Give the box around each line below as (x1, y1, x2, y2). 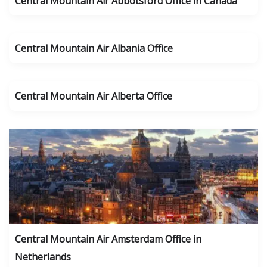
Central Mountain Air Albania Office (15, 42, 173, 55)
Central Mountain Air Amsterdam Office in (15, 232, 201, 246)
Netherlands (15, 250, 71, 263)
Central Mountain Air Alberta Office (15, 89, 172, 103)
